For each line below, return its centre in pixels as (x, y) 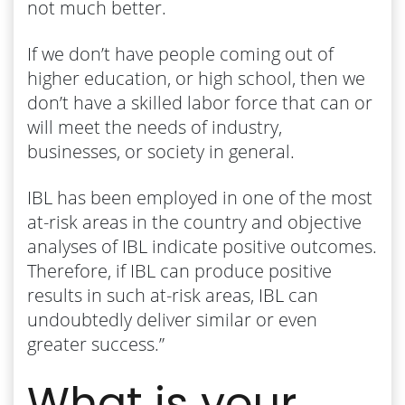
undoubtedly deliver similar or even (172, 319)
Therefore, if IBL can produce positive (179, 270)
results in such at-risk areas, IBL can (173, 295)
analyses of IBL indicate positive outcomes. (202, 246)
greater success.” (96, 344)
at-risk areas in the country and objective (194, 221)
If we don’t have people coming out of (180, 53)
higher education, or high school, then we (196, 78)
